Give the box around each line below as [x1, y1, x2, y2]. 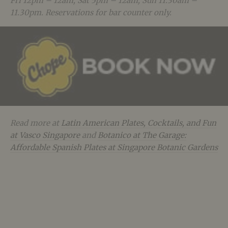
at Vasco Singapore [10, 130, 80, 140]
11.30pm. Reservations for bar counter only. [10, 7, 172, 17]
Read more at [10, 118, 61, 128]
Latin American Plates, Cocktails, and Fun [61, 118, 216, 128]
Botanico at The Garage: [98, 130, 186, 140]
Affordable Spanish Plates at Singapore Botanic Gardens [10, 142, 218, 153]
